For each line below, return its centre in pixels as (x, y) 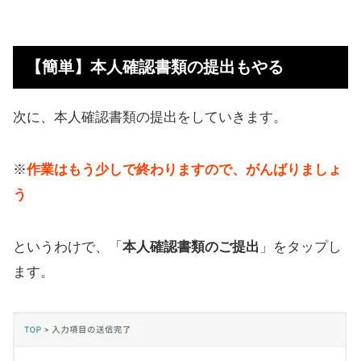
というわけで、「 (68, 247)
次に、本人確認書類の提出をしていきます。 (150, 118)
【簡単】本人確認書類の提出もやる (155, 66)
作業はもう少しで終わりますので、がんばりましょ (184, 170)
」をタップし (301, 247)
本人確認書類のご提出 (191, 247)
